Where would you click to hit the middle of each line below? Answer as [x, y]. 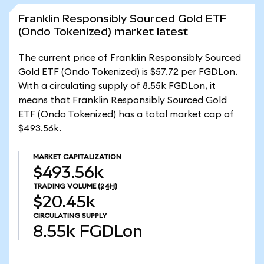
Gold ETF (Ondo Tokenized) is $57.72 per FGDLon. [128, 72]
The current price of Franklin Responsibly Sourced [130, 58]
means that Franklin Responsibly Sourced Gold [123, 100]
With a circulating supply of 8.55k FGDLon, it [117, 86]
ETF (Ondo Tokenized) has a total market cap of [126, 114]
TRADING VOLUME [65, 186]
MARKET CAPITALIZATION [77, 157]
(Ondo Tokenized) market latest [103, 32]
